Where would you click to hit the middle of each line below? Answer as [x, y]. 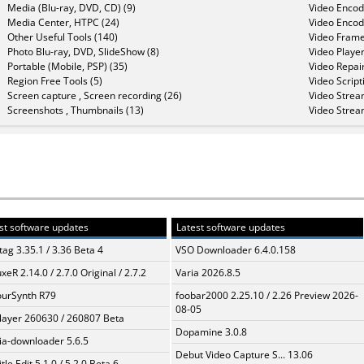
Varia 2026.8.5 [208, 272]
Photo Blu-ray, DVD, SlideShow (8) [83, 51]
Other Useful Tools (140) [63, 37]
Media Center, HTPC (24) [63, 22]
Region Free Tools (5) [55, 80]
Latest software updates [230, 227]
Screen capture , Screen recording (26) [95, 95]
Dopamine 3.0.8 [211, 331]
